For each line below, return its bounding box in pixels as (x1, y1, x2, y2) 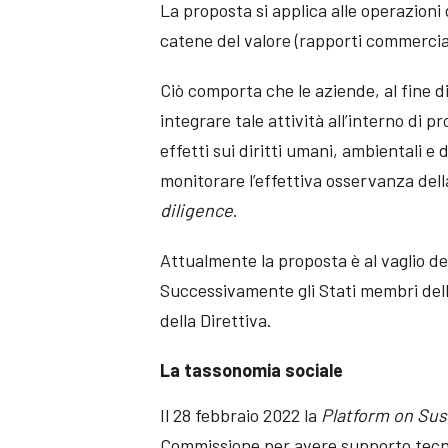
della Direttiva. (160, 309, 273, 332)
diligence (160, 199, 234, 222)
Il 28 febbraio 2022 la (160, 404, 322, 427)
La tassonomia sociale (160, 359, 344, 382)
